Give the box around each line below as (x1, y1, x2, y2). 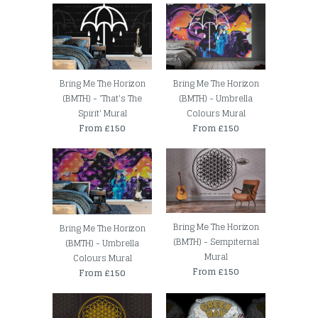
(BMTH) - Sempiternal (172, 234, 259, 250)
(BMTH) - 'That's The (62, 91, 142, 106)
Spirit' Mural (77, 106, 127, 121)
